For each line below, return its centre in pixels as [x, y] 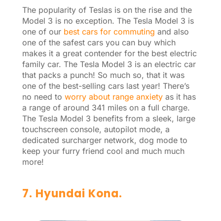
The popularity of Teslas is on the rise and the [107, 10]
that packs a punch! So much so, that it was [103, 75]
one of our [43, 31]
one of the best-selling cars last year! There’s [106, 86]
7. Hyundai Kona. [72, 193]
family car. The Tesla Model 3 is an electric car [109, 64]
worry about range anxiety [113, 96]
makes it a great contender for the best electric [109, 53]
